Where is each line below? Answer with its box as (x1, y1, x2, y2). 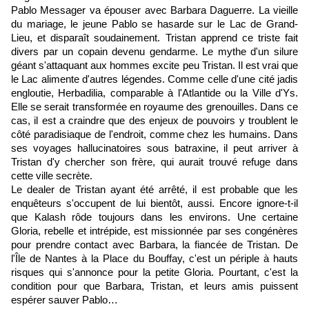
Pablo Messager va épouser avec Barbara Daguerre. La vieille (11, 5, 298, 17)
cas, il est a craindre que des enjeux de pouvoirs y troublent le (11, 115, 298, 127)
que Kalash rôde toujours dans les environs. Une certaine (11, 212, 298, 223)
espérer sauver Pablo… (11, 295, 118, 306)
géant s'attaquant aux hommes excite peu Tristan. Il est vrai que (11, 60, 298, 72)
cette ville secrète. (11, 170, 92, 182)
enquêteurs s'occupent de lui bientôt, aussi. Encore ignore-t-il (11, 198, 298, 210)
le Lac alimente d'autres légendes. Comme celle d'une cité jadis (11, 74, 298, 86)
